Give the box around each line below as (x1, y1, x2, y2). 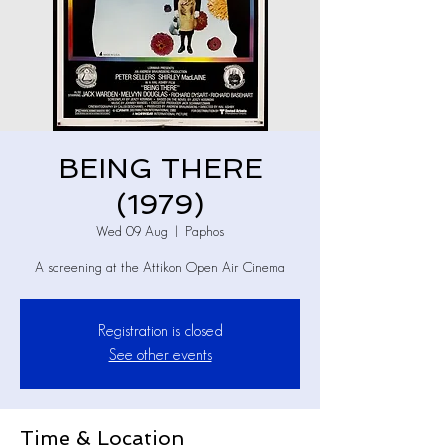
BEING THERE (57, 152, 263, 185)
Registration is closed (97, 324, 223, 340)
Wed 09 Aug (96, 225, 168, 240)
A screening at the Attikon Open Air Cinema (35, 261, 285, 276)
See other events (108, 348, 212, 364)
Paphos (185, 225, 224, 240)
